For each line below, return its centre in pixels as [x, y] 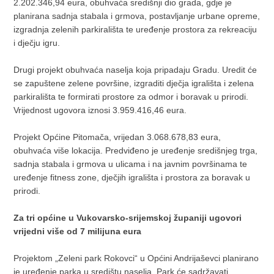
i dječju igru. [37, 43]
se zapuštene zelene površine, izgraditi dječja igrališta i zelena [134, 83]
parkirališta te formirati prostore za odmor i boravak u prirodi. [131, 97]
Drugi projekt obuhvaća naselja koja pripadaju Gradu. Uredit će [135, 70]
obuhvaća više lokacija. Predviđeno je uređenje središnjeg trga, [136, 151]
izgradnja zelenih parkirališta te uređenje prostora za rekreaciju [135, 30]
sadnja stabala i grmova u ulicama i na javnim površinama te [131, 164]
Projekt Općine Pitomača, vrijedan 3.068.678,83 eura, [117, 137]
